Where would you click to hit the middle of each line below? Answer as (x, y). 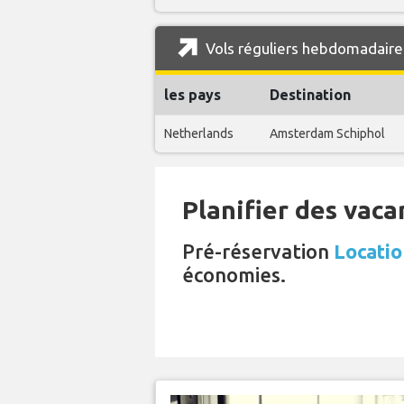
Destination (310, 94)
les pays (193, 94)
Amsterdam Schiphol (327, 133)
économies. (234, 274)
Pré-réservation (258, 251)
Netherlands (199, 133)
